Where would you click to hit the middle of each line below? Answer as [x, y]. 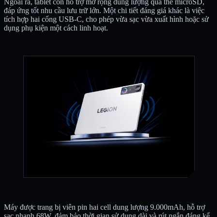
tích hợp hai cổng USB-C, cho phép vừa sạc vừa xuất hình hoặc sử [106, 19]
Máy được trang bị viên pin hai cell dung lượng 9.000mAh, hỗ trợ [104, 207]
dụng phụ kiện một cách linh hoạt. [56, 28]
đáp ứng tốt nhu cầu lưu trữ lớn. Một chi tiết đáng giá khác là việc [104, 10]
